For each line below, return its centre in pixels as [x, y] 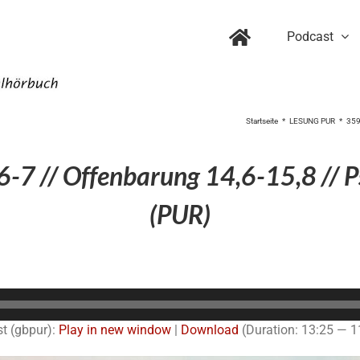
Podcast [310, 36]
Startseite [262, 121]
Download [210, 329]
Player [197, 316]
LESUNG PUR [312, 121]
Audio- [197, 297]
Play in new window [115, 329]
